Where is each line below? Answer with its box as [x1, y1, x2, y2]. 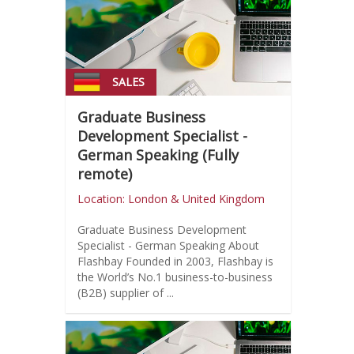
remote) [77, 164, 132, 184]
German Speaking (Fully [77, 145, 239, 165]
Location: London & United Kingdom [77, 191, 265, 207]
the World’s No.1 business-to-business [77, 269, 273, 285]
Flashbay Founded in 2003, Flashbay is [77, 254, 126, 269]
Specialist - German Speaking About [77, 238, 228, 254]
